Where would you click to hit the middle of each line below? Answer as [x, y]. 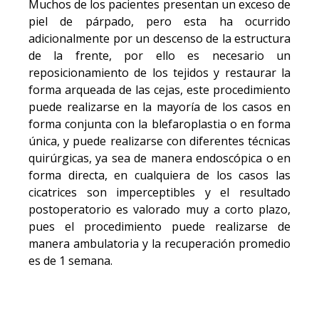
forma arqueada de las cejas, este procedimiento [159, 90]
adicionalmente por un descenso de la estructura [159, 39]
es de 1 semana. [70, 261]
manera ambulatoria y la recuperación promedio [159, 244]
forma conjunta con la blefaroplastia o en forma [159, 124]
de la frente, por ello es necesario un [159, 56]
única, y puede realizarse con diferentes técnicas [159, 141]
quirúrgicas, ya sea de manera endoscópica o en [159, 158]
